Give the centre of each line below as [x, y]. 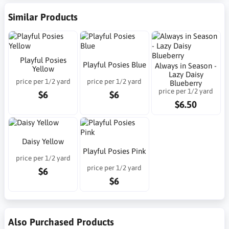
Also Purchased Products [61, 222]
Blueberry [186, 83]
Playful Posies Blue [114, 64]
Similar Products [43, 17]
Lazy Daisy [186, 74]
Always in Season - [186, 65]
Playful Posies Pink [114, 151]
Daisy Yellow [43, 141]
